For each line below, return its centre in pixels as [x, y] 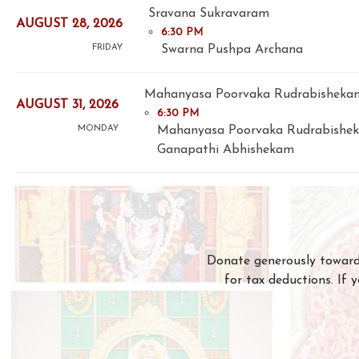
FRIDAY [107, 48]
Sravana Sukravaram [209, 13]
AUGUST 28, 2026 [69, 24]
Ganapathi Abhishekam [226, 149]
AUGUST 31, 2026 [67, 105]
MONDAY [98, 129]
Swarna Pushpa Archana [232, 49]
